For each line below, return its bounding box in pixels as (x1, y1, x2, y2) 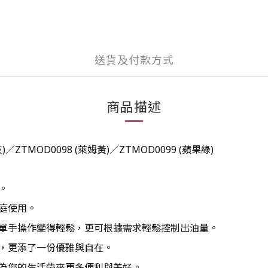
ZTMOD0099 (119, 143, 176, 156)
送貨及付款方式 (94, 53, 174, 67)
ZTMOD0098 (15, 143, 72, 156)
